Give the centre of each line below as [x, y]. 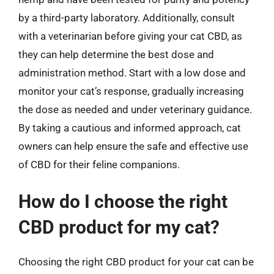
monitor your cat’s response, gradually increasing [131, 91]
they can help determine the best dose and [116, 54]
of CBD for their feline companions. [99, 164]
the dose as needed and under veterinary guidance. [135, 109]
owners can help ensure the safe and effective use [133, 146]
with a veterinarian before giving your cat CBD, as [130, 36]
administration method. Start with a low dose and [132, 72]
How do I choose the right [123, 202]
